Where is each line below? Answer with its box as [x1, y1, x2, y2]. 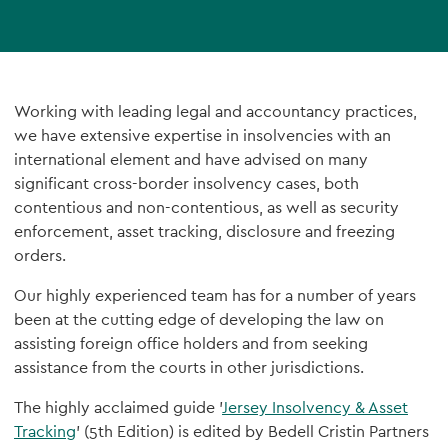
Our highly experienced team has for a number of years [14, 285, 416, 306]
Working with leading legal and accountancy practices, [14, 101, 417, 122]
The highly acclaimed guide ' [14, 397, 222, 418]
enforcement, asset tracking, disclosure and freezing [14, 221, 395, 242]
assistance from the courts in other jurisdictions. [14, 357, 364, 378]
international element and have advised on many [14, 149, 368, 170]
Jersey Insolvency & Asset [222, 397, 408, 418]
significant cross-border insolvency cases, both [14, 173, 359, 194]
